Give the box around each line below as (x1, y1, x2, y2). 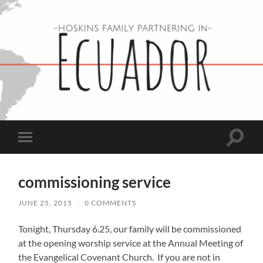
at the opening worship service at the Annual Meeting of (18, 237, 244, 249)
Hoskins (130, 99, 162, 110)
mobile (27, 149, 55, 161)
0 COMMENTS (85, 198, 137, 208)
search (234, 144, 261, 156)
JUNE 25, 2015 (18, 198, 73, 208)
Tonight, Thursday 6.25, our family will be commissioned (18, 223, 242, 235)
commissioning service (18, 173, 171, 192)
